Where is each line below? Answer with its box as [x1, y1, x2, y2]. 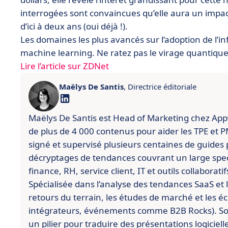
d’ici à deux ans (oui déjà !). [20, 20, 128, 32]
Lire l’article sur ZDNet [20, 60, 109, 72]
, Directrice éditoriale [124, 81, 196, 92]
